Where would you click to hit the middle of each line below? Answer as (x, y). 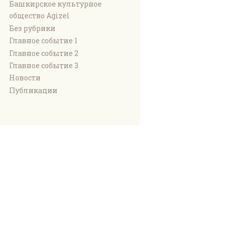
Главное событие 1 (43, 41)
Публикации (33, 90)
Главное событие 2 (44, 53)
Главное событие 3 (44, 65)
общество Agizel (39, 16)
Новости (25, 78)
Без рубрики (32, 28)
